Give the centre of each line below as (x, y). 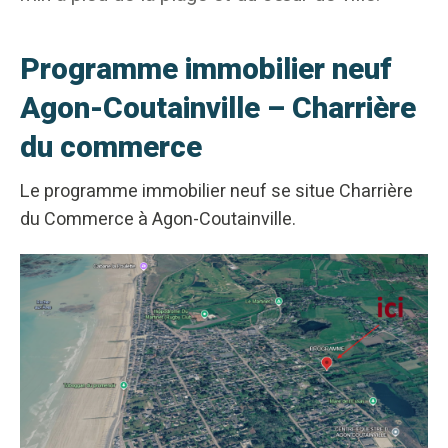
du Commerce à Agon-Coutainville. (158, 219)
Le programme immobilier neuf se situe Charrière (216, 191)
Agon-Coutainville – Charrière (218, 108)
